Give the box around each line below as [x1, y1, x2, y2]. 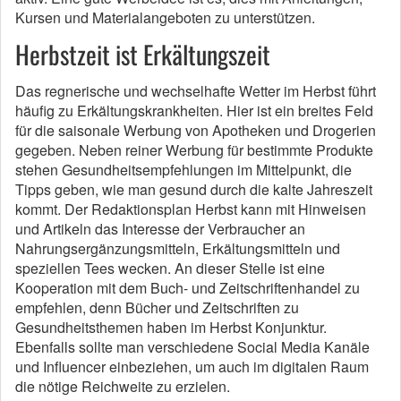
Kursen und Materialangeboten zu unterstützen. [15, 7, 315, 29]
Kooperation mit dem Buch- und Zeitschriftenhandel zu [15, 277, 360, 299]
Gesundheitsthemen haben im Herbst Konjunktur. [15, 317, 327, 338]
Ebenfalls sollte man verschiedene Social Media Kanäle [15, 337, 370, 358]
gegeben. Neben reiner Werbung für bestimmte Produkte [15, 140, 373, 161]
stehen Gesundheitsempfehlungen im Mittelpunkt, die [15, 159, 352, 181]
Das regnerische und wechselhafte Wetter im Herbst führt [15, 81, 376, 102]
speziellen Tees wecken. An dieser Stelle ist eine [15, 258, 325, 279]
